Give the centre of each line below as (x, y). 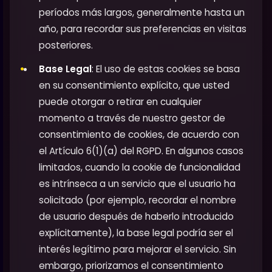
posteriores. (66, 46)
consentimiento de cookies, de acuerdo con (139, 135)
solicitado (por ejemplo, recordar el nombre (138, 200)
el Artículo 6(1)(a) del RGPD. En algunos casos (141, 151)
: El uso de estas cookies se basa (166, 69)
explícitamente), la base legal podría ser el (136, 233)
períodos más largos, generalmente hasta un (142, 13)
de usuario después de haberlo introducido (136, 217)
